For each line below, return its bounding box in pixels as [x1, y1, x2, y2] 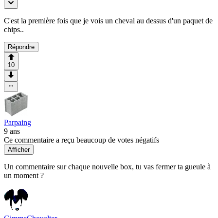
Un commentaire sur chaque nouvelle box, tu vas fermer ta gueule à [4, 162, 211, 171]
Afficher [8, 145, 30, 153]
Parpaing [4, 118, 31, 127]
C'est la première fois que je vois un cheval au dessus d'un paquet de [4, 16, 213, 25]
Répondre [8, 43, 35, 51]
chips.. [4, 25, 24, 34]
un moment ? [4, 171, 44, 180]
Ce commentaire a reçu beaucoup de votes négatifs [4, 135, 159, 144]
